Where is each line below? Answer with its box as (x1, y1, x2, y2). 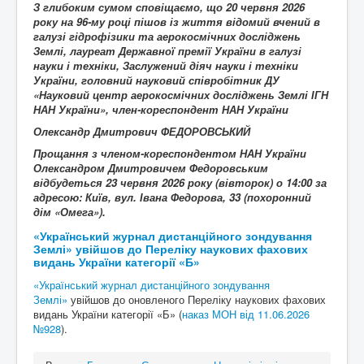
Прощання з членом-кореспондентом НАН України (33, 145, 306, 161)
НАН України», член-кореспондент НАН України (33, 102, 288, 117)
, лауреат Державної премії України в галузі (63, 43, 301, 58)
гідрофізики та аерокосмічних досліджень (66, 28, 301, 44)
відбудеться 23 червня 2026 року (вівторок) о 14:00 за (33, 175, 327, 190)
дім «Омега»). (33, 204, 106, 219)
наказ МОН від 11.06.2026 (182, 306, 310, 322)
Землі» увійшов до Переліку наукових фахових (33, 240, 308, 257)
